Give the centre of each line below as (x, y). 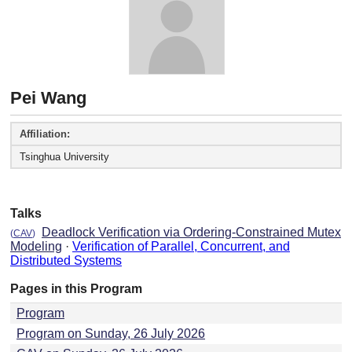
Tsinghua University (64, 157)
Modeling (36, 247)
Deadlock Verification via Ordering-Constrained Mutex (191, 233)
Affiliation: (45, 134)
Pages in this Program (76, 289)
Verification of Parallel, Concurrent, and (181, 247)
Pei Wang (48, 98)
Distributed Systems (66, 261)
